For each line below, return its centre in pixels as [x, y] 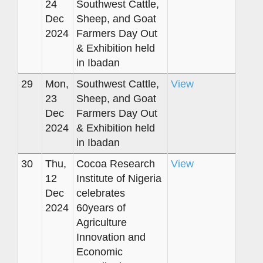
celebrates [101, 193]
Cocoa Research [116, 163]
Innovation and [111, 237]
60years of [101, 208]
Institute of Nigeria [119, 178]
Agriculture [102, 222]
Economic [100, 252]
